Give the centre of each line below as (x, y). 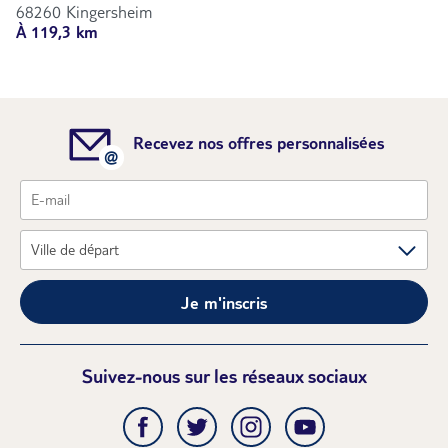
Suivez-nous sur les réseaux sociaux (224, 375)
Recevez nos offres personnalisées (258, 142)
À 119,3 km (57, 31)
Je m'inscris (224, 302)
